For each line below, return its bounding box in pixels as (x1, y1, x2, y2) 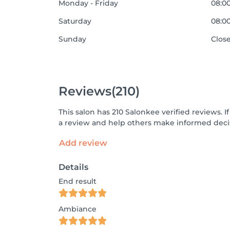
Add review (59, 138, 107, 148)
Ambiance (59, 204, 97, 214)
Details (59, 162, 88, 172)
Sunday (59, 34, 86, 44)
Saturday (59, 16, 91, 26)
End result (59, 177, 97, 186)
